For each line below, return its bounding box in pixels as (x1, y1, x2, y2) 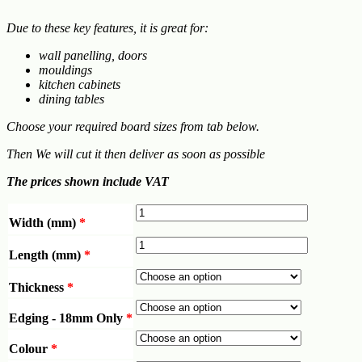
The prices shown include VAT (6, 174, 169, 188)
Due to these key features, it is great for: (6, 20, 208, 35)
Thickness (9, 280, 67, 294)
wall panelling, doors (39, 48, 147, 62)
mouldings (39, 62, 92, 77)
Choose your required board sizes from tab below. (6, 119, 259, 133)
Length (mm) (9, 247, 84, 262)
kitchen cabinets (39, 77, 120, 91)
